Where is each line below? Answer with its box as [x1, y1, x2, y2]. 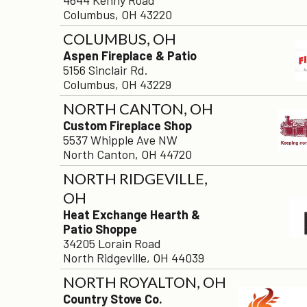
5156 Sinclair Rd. [63, 62, 148, 77]
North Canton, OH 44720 [63, 146, 192, 162]
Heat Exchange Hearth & [63, 206, 200, 222]
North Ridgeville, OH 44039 [63, 249, 204, 265]
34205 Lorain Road [63, 235, 161, 251]
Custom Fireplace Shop [63, 117, 192, 133]
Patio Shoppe [63, 221, 137, 236]
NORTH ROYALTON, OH [63, 272, 226, 291]
